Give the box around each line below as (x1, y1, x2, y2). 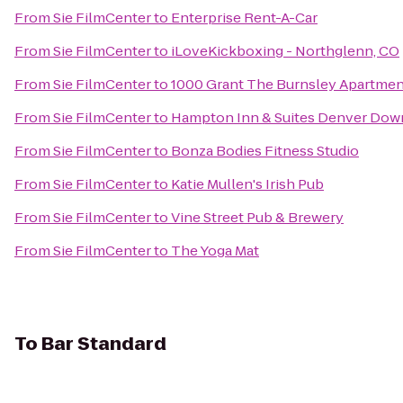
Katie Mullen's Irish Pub (171, 175, 324, 193)
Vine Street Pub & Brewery (171, 208, 344, 227)
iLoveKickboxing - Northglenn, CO (171, 41, 399, 60)
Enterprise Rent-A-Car (171, 8, 318, 27)
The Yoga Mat (171, 241, 259, 260)
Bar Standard (41, 331, 166, 356)
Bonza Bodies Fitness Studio (171, 141, 359, 160)
